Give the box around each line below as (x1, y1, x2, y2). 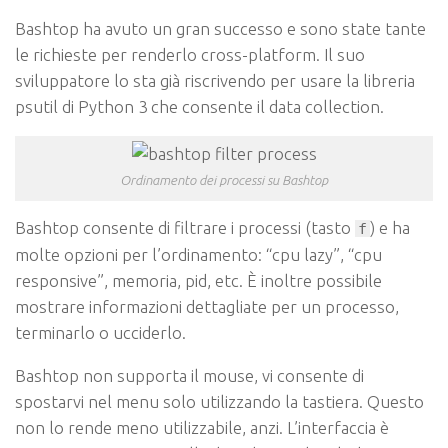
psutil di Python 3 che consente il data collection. (15, 96, 384, 116)
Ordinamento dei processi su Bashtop (120, 172, 328, 189)
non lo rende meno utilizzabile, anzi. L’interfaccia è (15, 418, 389, 438)
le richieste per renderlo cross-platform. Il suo (15, 44, 365, 64)
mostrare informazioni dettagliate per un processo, (15, 297, 399, 317)
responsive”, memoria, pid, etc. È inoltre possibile (15, 271, 382, 291)
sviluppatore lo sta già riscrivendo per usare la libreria (15, 70, 415, 90)
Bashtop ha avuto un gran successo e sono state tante (15, 18, 426, 38)
